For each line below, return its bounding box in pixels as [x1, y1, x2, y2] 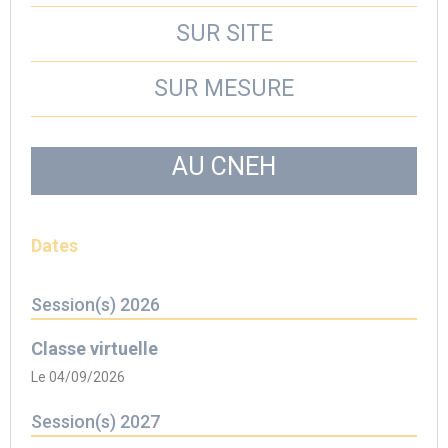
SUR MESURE [154, 75, 294, 102]
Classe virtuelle [31, 338, 158, 359]
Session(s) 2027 [31, 411, 160, 432]
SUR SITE [175, 20, 273, 47]
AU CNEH [172, 152, 276, 181]
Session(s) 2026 [31, 294, 160, 315]
